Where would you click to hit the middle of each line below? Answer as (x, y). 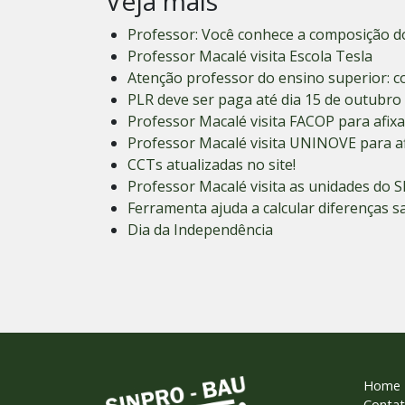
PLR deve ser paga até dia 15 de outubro (264, 100)
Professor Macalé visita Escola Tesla (250, 57)
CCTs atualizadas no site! (212, 165)
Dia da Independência (200, 230)
